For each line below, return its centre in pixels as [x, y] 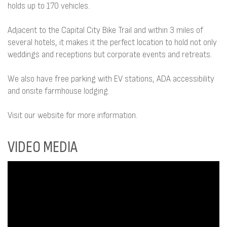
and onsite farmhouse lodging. [59, 91]
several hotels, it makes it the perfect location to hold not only [112, 42]
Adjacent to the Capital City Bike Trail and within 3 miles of [105, 30]
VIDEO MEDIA [43, 147]
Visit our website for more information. [72, 115]
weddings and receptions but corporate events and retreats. [110, 54]
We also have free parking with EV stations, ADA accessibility [111, 79]
